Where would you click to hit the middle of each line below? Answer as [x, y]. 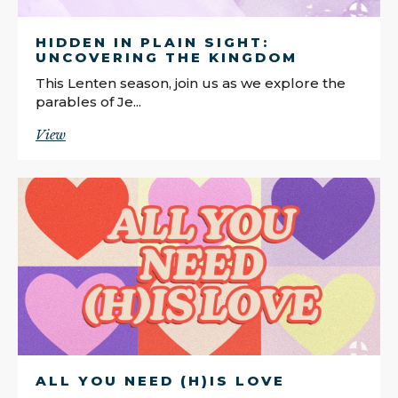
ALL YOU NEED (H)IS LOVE [160, 380]
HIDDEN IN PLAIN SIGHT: [152, 42]
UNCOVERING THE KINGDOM [167, 57]
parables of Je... [88, 101]
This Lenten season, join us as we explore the [191, 83]
